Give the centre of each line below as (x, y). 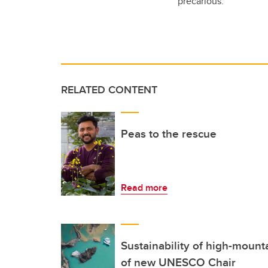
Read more (144, 188)
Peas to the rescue (169, 134)
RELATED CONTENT (109, 90)
